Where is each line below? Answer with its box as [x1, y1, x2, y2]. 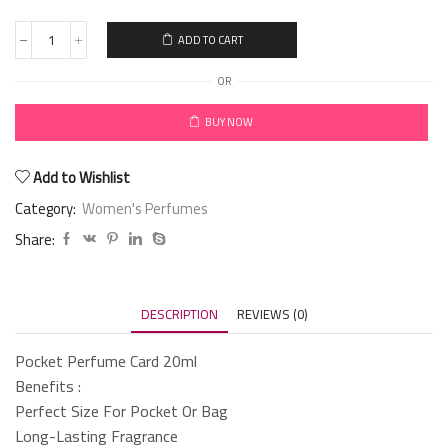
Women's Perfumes [82, 194, 208, 222]
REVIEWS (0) [236, 301, 308, 326]
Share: [15, 225, 55, 253]
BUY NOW [205, 112, 254, 133]
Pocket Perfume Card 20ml [15, 345, 197, 376]
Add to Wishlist [33, 163, 130, 191]
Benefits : [15, 370, 81, 401]
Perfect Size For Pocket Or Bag [15, 395, 228, 426]
